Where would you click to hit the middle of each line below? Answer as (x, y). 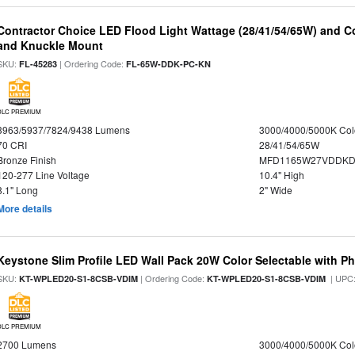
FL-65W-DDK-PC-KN (169, 64)
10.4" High (281, 175)
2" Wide (275, 190)
